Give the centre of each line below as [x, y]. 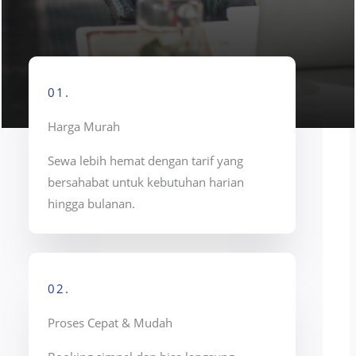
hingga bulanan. [92, 203]
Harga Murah [84, 126]
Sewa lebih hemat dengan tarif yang [146, 160]
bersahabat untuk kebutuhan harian [146, 182]
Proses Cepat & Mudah [110, 322]
